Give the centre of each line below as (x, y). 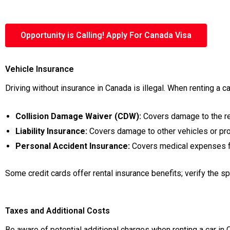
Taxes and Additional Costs (57, 210)
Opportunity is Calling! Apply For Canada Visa (106, 35)
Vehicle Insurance (40, 69)
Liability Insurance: (51, 131)
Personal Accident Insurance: (73, 146)
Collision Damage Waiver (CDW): (78, 116)
